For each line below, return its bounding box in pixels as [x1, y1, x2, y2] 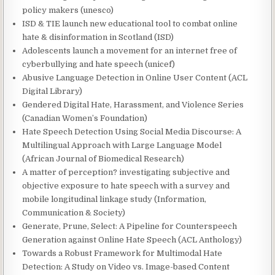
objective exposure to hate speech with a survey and [22, 181, 230, 190]
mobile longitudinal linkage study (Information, [22, 195, 207, 204]
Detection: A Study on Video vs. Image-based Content [22, 262, 230, 271]
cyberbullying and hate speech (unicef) [22, 60, 176, 69]
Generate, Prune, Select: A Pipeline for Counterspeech [22, 222, 238, 231]
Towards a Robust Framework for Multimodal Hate [22, 249, 223, 258]
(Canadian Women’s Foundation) [22, 114, 148, 123]
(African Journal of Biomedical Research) [22, 154, 185, 163]
